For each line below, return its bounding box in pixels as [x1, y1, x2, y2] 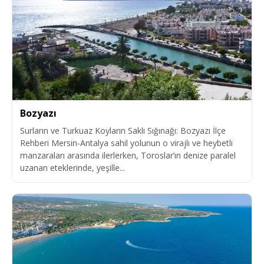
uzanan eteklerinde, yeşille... [20, 162, 125, 174]
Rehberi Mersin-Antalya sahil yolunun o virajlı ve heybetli [20, 137, 233, 149]
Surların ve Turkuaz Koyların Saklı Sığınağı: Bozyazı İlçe [20, 125, 226, 137]
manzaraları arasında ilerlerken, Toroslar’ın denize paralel [20, 150, 236, 161]
